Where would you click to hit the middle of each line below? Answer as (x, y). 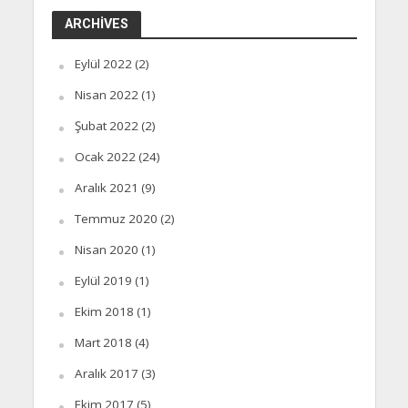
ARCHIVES (96, 24)
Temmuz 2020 (116, 219)
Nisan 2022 (106, 95)
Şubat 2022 (106, 126)
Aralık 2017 (106, 374)
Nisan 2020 (106, 250)
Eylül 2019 (103, 281)
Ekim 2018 (104, 312)
